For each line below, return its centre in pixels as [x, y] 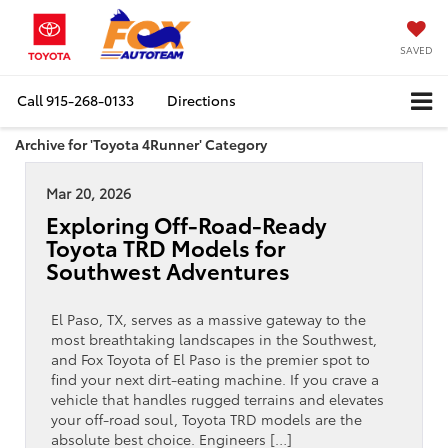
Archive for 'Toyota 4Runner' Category [141, 143]
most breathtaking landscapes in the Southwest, [214, 338]
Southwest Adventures [173, 270]
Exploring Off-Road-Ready [186, 224]
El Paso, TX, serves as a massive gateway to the [208, 318]
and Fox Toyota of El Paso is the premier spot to [210, 358]
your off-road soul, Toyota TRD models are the [206, 418]
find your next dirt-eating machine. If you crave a [215, 378]
